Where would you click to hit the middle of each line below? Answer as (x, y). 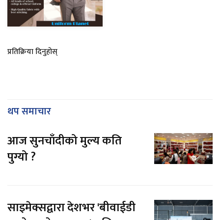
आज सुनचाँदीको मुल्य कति (65, 141)
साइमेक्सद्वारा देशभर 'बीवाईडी (71, 208)
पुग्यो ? (22, 157)
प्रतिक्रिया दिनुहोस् (32, 52)
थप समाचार (29, 112)
